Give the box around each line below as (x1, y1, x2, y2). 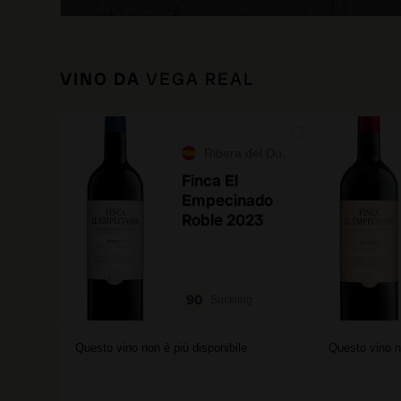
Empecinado (182, 190, 273, 210)
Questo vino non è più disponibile (75, 341, 247, 354)
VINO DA (60, 68, 141, 90)
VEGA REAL (141, 68, 255, 90)
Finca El (182, 170, 238, 191)
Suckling (210, 294, 252, 306)
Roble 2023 (182, 209, 263, 230)
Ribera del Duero (204, 146, 282, 160)
